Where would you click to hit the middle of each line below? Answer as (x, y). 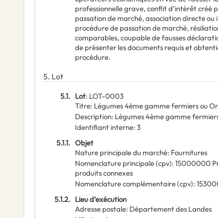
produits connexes (104, 173)
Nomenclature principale (115, 163)
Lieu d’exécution (101, 200)
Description (93, 117)
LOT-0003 (106, 96)
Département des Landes (171, 209)
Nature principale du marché (121, 153)
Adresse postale (100, 209)
